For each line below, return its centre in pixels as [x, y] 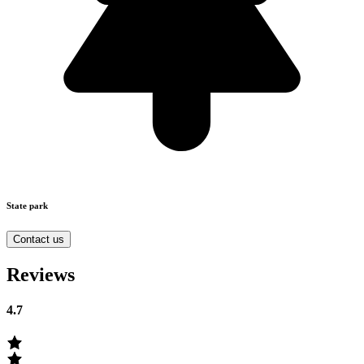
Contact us [39, 239]
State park [27, 205]
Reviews [41, 274]
